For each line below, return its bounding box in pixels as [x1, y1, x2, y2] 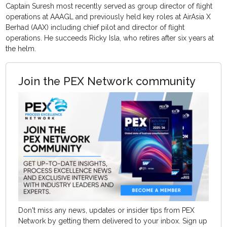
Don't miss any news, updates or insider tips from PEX [18, 206, 195, 214]
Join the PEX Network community [18, 75, 196, 88]
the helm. [6, 45, 36, 53]
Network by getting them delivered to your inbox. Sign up [18, 216, 208, 225]
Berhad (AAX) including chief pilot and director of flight [6, 23, 185, 32]
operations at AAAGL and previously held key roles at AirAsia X [6, 13, 211, 21]
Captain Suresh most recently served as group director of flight [6, 2, 213, 11]
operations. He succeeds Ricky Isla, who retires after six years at [6, 34, 214, 43]
